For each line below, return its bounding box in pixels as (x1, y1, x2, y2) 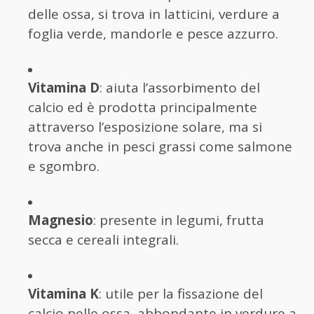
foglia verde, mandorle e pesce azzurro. (28, 24, 278, 43)
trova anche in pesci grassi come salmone (28, 137, 292, 156)
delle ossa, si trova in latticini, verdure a (28, 4, 280, 23)
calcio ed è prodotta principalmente (28, 97, 257, 116)
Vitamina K (28, 284, 99, 303)
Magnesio (28, 210, 93, 229)
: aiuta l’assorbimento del (100, 78, 260, 97)
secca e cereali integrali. (28, 230, 179, 249)
